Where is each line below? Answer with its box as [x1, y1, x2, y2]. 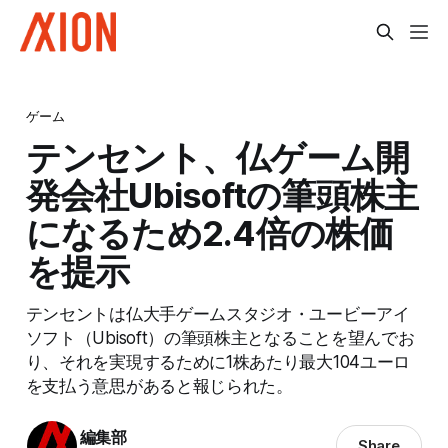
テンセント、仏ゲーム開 [25, 135, 410, 178]
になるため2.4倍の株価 [25, 211, 394, 254]
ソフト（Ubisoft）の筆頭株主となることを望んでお [25, 326, 415, 348]
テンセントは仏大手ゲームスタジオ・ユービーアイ [25, 302, 410, 324]
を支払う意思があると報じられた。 [25, 374, 293, 396]
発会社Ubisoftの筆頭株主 [25, 173, 419, 216]
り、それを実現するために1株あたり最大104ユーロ [25, 350, 410, 372]
